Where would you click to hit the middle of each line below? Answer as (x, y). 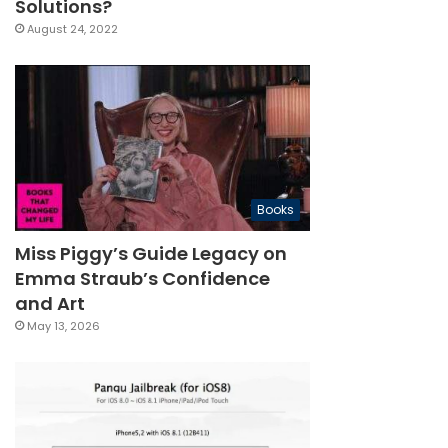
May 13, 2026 (64, 326)
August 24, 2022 (73, 29)
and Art (50, 304)
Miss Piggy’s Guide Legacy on (151, 254)
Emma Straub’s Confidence (143, 279)
